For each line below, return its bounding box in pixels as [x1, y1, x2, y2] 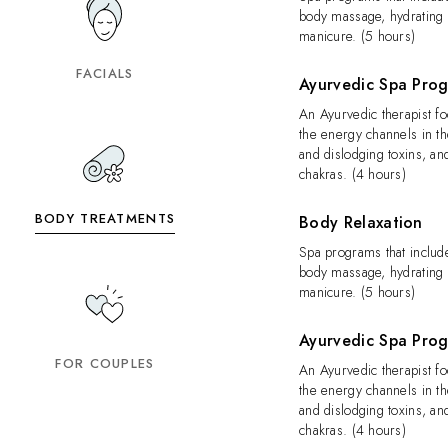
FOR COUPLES [55, 354, 155, 373]
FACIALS [76, 64, 134, 83]
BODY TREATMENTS [34, 209, 176, 228]
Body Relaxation [299, 211, 423, 234]
